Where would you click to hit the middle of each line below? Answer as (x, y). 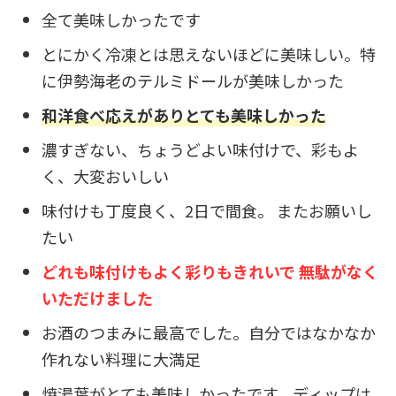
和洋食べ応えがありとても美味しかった (184, 114)
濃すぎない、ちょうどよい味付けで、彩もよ (200, 149)
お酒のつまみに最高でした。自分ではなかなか (209, 332)
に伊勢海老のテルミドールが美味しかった (193, 80)
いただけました (97, 297)
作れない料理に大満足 (121, 358)
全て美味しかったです (121, 19)
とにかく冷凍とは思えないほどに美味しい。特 (209, 53)
